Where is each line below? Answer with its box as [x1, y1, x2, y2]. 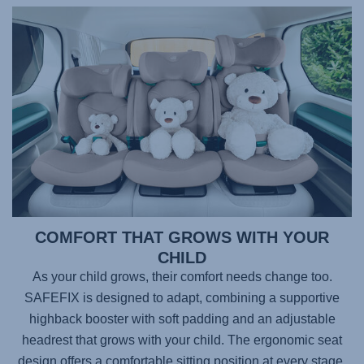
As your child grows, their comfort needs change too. [32, 269, 332, 284]
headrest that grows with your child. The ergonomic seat [22, 332, 342, 347]
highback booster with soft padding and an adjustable [28, 311, 336, 326]
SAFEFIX [24, 290, 80, 305]
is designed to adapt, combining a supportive [80, 290, 340, 305]
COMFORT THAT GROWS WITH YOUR [35, 227, 329, 246]
